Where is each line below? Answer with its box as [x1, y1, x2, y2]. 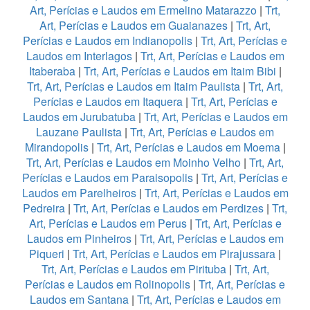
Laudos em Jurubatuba [22, 109, 136, 125]
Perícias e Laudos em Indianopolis [23, 33, 192, 49]
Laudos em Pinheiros [26, 230, 131, 247]
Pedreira [23, 200, 65, 217]
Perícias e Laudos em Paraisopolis [22, 170, 193, 186]
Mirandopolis [24, 139, 89, 156]
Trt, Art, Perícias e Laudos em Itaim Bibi [83, 63, 279, 80]
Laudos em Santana [29, 291, 129, 308]
